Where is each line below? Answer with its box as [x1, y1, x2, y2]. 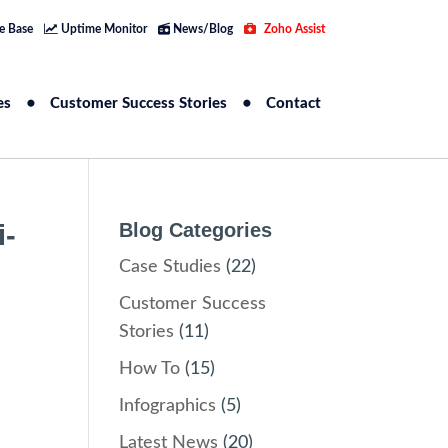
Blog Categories [119, 219, 273, 241]
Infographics [119, 397, 217, 415]
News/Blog [169, 23, 233, 35]
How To [119, 360, 181, 378]
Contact [266, 96, 322, 111]
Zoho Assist [260, 23, 325, 35]
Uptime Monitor [57, 23, 147, 35]
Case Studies [119, 258, 222, 276]
